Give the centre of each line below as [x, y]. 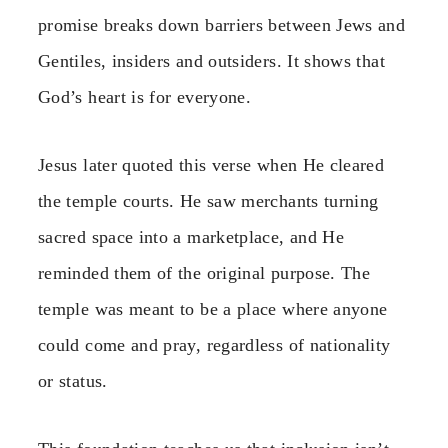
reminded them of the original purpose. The [204, 273]
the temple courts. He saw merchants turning [208, 201]
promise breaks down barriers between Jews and [222, 24]
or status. [73, 381]
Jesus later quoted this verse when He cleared [211, 165]
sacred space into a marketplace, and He [191, 237]
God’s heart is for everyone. [145, 96]
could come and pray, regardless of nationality [214, 345]
